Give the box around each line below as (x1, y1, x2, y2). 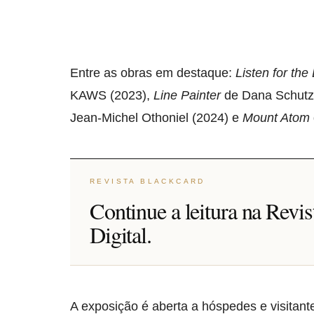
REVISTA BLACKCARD (90, 177, 205, 185)
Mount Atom (243, 111, 310, 125)
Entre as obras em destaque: (70, 66, 235, 80)
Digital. (90, 219, 151, 250)
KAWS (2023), (70, 88, 153, 102)
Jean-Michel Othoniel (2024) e (70, 111, 243, 125)
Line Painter (153, 88, 221, 102)
